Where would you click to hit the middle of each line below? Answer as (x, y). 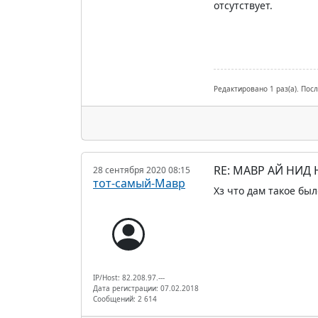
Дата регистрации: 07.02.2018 (146, 288)
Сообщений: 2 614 (125, 298)
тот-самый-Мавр (139, 183)
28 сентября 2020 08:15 (142, 170)
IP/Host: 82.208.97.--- (129, 277)
